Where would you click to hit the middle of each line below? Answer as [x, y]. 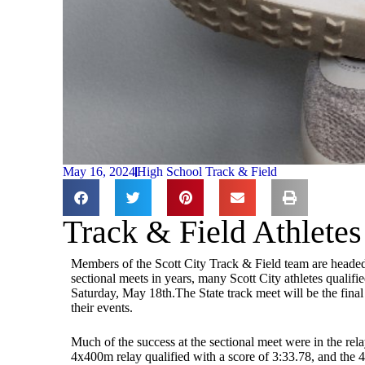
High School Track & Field [207, 172]
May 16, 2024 [99, 172]
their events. [102, 308]
